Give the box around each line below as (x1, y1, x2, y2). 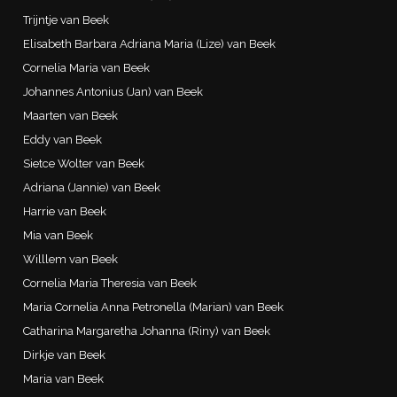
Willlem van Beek (23, 252, 119, 266)
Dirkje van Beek (23, 347, 106, 362)
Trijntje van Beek (23, 12, 110, 27)
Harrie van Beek (23, 204, 107, 218)
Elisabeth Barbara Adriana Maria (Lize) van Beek (23, 36, 276, 51)
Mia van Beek (23, 228, 94, 242)
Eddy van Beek (23, 132, 103, 146)
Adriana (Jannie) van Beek (23, 180, 161, 194)
